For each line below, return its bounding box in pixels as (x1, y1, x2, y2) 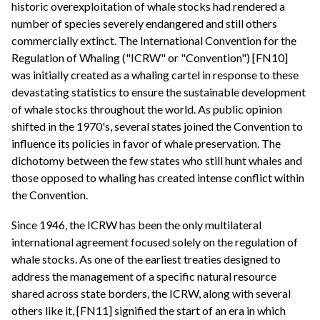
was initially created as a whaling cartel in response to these (11, 68, 299, 82)
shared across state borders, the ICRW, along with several (11, 286, 291, 300)
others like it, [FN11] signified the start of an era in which (11, 303, 286, 317)
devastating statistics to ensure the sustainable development (11, 85, 306, 99)
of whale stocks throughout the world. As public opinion (11, 102, 282, 116)
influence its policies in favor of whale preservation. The (11, 136, 281, 151)
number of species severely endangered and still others (11, 16, 277, 31)
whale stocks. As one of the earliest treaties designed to (11, 251, 281, 266)
